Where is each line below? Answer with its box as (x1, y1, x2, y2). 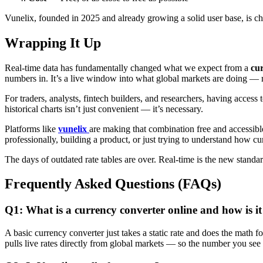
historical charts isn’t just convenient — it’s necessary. (5, 103, 203, 114)
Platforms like (5, 123, 58, 134)
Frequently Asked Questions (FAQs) (5, 176, 221, 192)
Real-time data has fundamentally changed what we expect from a (5, 62, 251, 73)
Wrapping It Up (5, 35, 101, 50)
